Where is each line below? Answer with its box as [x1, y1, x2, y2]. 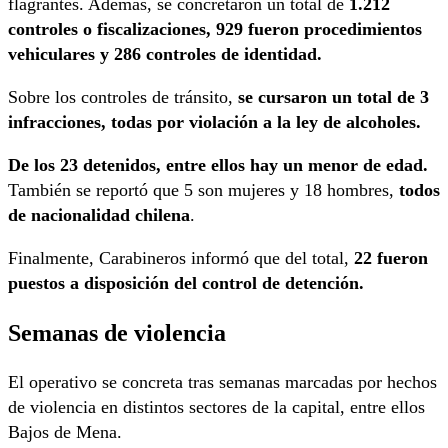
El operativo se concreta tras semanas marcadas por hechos [8, 371, 437, 392]
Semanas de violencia [8, 318, 226, 346]
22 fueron [354, 247, 428, 268]
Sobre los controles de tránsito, [8, 86, 233, 107]
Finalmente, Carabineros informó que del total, [8, 247, 354, 268]
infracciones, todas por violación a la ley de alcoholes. [8, 111, 421, 132]
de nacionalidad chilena [8, 204, 190, 225]
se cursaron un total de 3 [233, 86, 429, 107]
